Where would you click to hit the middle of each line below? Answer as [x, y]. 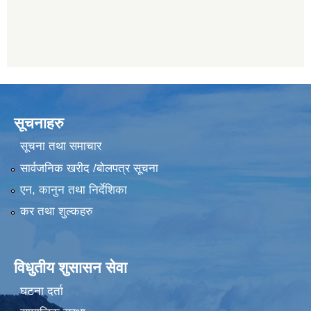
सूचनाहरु [39, 123]
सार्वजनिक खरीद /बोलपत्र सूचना [89, 168]
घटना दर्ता [41, 291]
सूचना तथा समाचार [60, 146]
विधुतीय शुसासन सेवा [70, 268]
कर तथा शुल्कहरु [56, 212]
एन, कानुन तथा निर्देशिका [73, 190]
